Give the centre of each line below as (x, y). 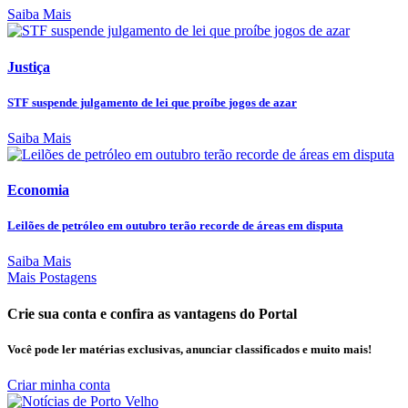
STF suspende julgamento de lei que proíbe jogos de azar (152, 102)
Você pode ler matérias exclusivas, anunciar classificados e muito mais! (189, 349)
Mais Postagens (52, 278)
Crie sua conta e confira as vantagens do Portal (152, 313)
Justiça (29, 66)
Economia (38, 190)
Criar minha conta (59, 385)
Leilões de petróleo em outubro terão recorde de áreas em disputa (175, 226)
